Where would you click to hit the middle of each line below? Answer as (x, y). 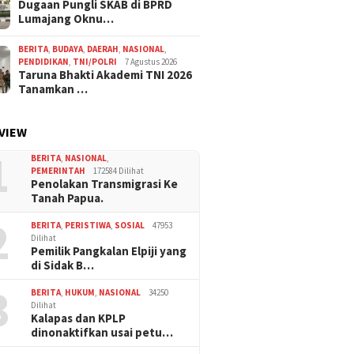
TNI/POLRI (95, 62)
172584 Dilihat (119, 171)
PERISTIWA (88, 226)
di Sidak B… (63, 265)
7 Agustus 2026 (151, 62)
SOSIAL (130, 226)
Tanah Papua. (68, 198)
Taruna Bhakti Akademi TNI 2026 (105, 75)
